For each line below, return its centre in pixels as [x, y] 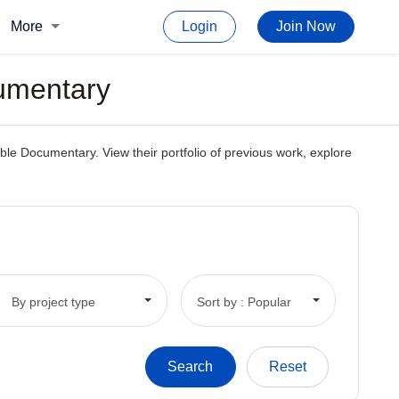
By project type [53, 301]
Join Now [306, 26]
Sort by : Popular [244, 301]
